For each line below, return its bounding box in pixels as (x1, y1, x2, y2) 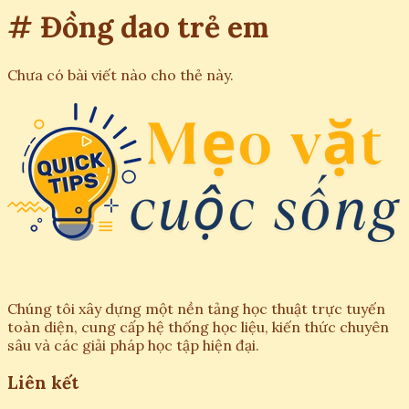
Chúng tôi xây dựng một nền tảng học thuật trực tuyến (7, 299, 385, 318)
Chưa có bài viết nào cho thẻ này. (7, 65, 234, 84)
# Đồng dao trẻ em (7, 8, 268, 47)
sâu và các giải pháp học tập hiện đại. (7, 335, 259, 354)
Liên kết (7, 371, 79, 393)
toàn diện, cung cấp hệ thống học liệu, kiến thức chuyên (7, 317, 389, 336)
